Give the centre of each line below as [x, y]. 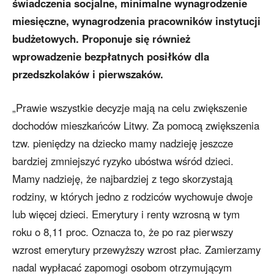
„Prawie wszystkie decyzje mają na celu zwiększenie [130, 108]
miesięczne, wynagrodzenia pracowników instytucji [136, 21]
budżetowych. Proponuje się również [101, 39]
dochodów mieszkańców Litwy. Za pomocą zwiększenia [136, 126]
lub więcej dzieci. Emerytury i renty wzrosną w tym [126, 214]
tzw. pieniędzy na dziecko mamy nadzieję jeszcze [123, 143]
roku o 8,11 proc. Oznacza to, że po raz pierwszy [123, 232]
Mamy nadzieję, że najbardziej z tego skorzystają [122, 179]
